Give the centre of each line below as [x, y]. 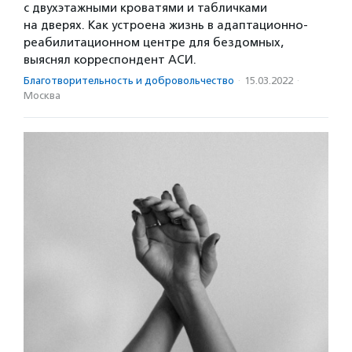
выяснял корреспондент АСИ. [110, 59]
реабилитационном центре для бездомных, [154, 42]
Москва [42, 95]
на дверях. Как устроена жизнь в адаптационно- [166, 25]
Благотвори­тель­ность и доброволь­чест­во [129, 80]
